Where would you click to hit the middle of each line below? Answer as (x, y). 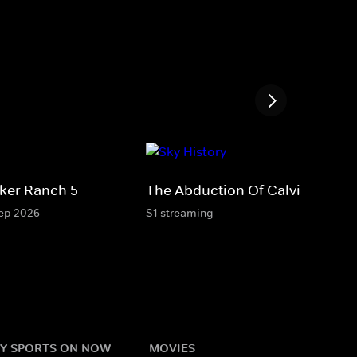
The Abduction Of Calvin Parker (251, 190)
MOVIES (172, 347)
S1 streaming (180, 212)
